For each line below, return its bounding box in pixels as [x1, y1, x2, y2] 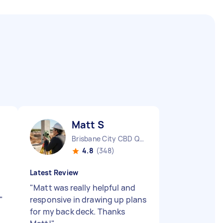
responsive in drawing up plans [30, 194, 147, 205]
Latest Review [30, 168, 79, 177]
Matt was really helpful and [33, 182, 136, 193]
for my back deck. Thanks [30, 206, 125, 217]
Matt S [72, 118, 104, 131]
